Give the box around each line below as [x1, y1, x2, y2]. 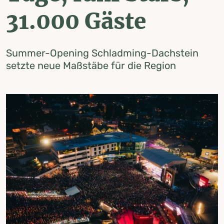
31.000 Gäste [6, 7, 146, 35]
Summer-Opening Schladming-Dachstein [6, 47, 198, 59]
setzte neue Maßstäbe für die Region [6, 59, 176, 71]
